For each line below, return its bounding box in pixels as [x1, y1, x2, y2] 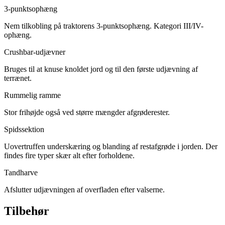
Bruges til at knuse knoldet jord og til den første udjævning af [4, 65, 198, 74]
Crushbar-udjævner [4, 48, 65, 57]
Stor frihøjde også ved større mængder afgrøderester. [4, 108, 170, 117]
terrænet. [4, 74, 32, 83]
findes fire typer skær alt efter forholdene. [4, 151, 135, 160]
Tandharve [4, 168, 38, 177]
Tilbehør [4, 204, 49, 217]
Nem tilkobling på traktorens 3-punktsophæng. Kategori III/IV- [4, 22, 203, 31]
